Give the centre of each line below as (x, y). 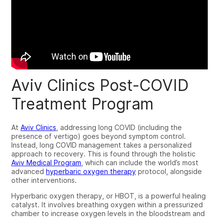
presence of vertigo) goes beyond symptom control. (99, 136)
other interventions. (44, 180)
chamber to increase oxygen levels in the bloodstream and (108, 213)
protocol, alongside (169, 171)
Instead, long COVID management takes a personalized (101, 145)
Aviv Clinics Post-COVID (100, 85)
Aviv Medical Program (46, 162)
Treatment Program (82, 104)
